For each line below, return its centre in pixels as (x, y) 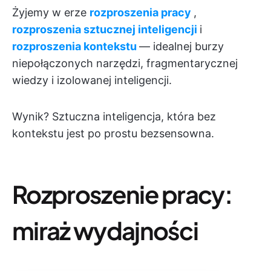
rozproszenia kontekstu (74, 46)
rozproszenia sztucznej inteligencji (105, 29)
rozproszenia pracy (140, 12)
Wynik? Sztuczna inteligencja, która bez (114, 116)
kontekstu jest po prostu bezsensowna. (113, 133)
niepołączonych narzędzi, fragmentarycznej (125, 63)
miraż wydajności (105, 230)
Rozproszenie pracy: (122, 194)
